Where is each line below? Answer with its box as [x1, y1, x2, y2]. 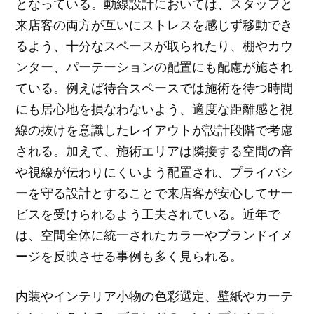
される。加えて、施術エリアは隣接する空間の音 [15, 142, 294, 160]
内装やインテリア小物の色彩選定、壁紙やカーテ [15, 287, 294, 305]
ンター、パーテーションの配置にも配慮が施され [15, 58, 294, 76]
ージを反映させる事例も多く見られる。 [15, 247, 243, 265]
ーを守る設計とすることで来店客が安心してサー [15, 184, 294, 202]
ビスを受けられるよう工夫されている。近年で [15, 205, 281, 223]
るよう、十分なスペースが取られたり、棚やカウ [15, 37, 294, 55]
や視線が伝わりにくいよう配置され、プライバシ [15, 163, 294, 181]
